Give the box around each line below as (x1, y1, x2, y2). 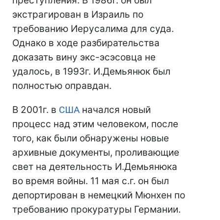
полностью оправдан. (12, 80, 111, 91)
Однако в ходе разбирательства (12, 37, 160, 49)
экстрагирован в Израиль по (12, 9, 143, 20)
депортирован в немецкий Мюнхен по (12, 190, 185, 201)
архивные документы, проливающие (12, 147, 179, 158)
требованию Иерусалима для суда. (12, 23, 174, 34)
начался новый (80, 104, 151, 115)
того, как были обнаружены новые (12, 133, 169, 144)
